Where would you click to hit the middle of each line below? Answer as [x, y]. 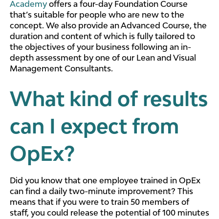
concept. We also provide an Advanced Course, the [108, 26]
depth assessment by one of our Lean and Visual [103, 58]
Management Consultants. [61, 69]
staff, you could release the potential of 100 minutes [109, 212]
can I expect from [94, 126]
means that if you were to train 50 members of [99, 202]
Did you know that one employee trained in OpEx [105, 180]
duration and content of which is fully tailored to [102, 36]
